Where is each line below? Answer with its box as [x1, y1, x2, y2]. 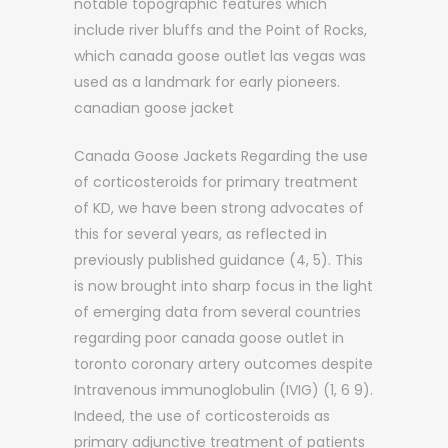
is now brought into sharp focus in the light [74, 276, 373, 296]
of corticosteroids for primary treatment [74, 172, 358, 192]
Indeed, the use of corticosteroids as [74, 406, 330, 426]
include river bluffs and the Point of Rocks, [74, 20, 367, 40]
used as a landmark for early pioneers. [74, 72, 340, 92]
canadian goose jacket [74, 98, 234, 118]
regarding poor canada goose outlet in [74, 328, 344, 348]
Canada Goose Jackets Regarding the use [74, 146, 368, 166]
